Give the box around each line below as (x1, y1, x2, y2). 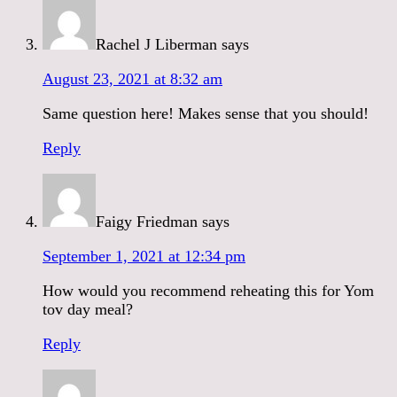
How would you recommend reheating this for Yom (43, 281, 374, 300)
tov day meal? (43, 300, 133, 318)
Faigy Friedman (96, 212, 198, 230)
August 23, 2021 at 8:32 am (43, 69, 222, 88)
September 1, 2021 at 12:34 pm (43, 246, 245, 265)
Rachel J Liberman (96, 35, 217, 53)
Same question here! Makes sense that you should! (43, 104, 369, 122)
